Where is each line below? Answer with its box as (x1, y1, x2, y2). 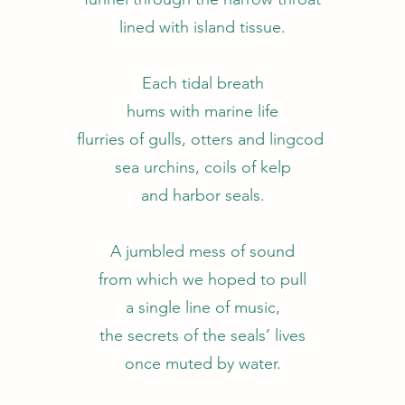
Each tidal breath (141, 73, 264, 93)
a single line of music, (125, 297, 280, 317)
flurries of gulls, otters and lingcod (77, 129, 328, 149)
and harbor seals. (140, 185, 265, 205)
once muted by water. (124, 353, 281, 373)
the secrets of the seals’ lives (99, 325, 306, 345)
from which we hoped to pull (99, 269, 306, 289)
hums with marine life (127, 101, 278, 121)
